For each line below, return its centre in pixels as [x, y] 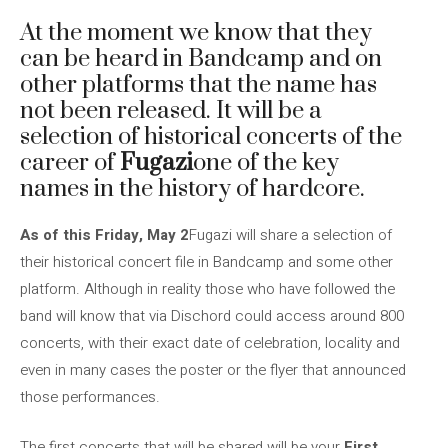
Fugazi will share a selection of [290, 235]
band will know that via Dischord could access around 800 [212, 316]
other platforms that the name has [198, 85]
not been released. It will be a [171, 111]
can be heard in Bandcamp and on [201, 59]
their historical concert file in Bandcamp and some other [206, 262]
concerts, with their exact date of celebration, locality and [210, 343]
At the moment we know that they [196, 33]
